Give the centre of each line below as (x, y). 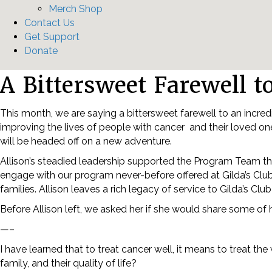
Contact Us (49, 23)
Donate (41, 51)
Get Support (52, 37)
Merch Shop (76, 9)
